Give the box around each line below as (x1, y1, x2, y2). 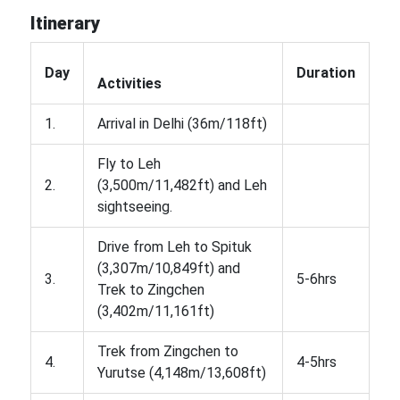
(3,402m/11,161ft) (96, 302, 214, 320)
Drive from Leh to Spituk (96, 237, 252, 255)
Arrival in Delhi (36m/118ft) (96, 114, 267, 132)
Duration (296, 63, 355, 81)
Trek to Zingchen (96, 280, 204, 298)
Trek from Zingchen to (96, 342, 238, 360)
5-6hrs (296, 270, 337, 287)
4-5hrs (296, 353, 337, 371)
